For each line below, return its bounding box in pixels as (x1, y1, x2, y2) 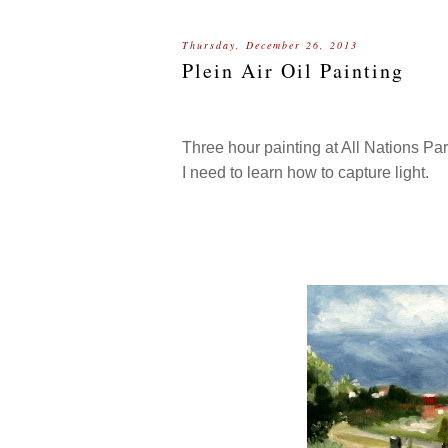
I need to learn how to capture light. (182, 164, 429, 181)
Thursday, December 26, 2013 (182, 38, 358, 52)
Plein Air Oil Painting (182, 57, 404, 84)
